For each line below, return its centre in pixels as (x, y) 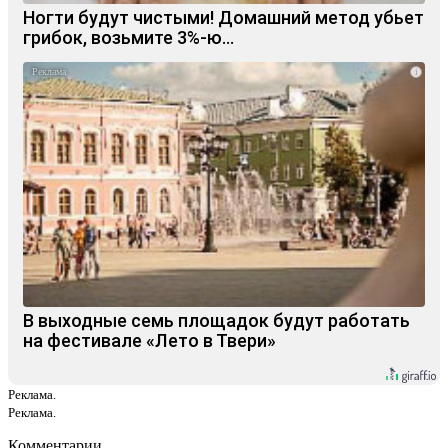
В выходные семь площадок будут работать (216, 320)
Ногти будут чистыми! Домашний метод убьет (223, 17)
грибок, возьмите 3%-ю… (128, 37)
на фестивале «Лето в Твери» (149, 340)
